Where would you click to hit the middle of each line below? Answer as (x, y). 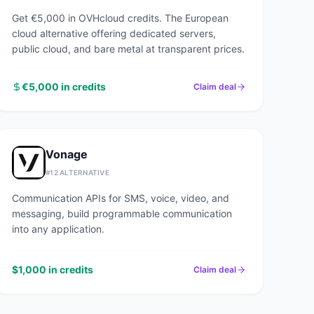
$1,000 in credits (53, 269)
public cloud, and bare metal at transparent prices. (128, 49)
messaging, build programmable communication (122, 213)
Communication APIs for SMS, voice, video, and (121, 198)
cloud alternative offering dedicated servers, (114, 33)
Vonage (67, 154)
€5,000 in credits (64, 87)
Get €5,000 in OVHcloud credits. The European (120, 18)
